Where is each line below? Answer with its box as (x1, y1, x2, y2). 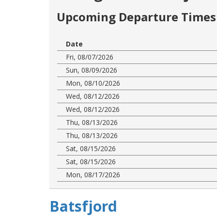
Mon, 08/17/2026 (66, 170, 120, 179)
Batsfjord (49, 196, 117, 216)
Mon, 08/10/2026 (66, 78, 120, 88)
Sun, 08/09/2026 (66, 65, 117, 75)
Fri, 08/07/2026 (66, 52, 113, 62)
